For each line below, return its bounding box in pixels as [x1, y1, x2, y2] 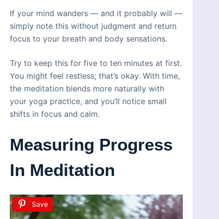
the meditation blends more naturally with [10, 83, 164, 93]
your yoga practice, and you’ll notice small [10, 96, 167, 106]
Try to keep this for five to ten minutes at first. [10, 58, 182, 68]
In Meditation [10, 160, 115, 179]
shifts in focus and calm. [10, 109, 100, 119]
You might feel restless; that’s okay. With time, [10, 70, 180, 81]
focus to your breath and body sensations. [10, 33, 167, 44]
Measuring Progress [10, 134, 173, 154]
